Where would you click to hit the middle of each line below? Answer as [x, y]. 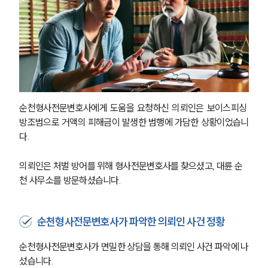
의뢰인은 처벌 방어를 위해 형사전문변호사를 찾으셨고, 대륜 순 [131, 166]
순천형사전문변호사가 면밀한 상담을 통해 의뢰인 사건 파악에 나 [134, 247]
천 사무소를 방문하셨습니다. [71, 180]
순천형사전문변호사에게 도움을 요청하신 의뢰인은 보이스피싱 [134, 108]
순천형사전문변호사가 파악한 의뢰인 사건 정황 [131, 222]
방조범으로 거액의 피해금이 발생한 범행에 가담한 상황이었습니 [134, 122]
